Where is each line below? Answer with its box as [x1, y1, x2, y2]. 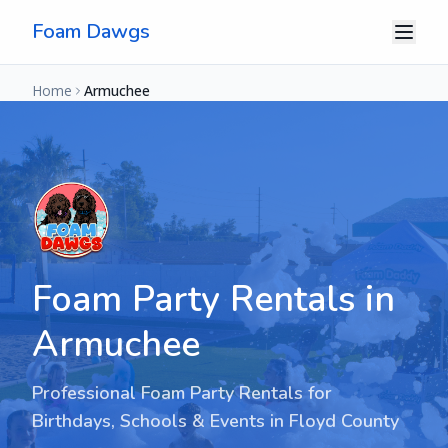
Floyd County [289, 409, 399, 433]
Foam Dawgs [32, 18, 150, 45]
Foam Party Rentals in [32, 275, 395, 324]
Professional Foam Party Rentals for [32, 381, 332, 405]
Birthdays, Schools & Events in [32, 409, 289, 433]
